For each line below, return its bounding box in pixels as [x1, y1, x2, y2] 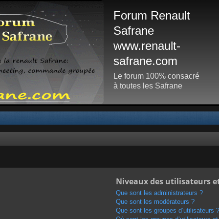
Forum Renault [113, 9, 190, 22]
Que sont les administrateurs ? [115, 189, 203, 197]
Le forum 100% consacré [113, 72, 199, 80]
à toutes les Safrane [113, 82, 182, 90]
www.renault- [113, 39, 180, 52]
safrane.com [113, 54, 177, 67]
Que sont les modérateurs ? [115, 197, 195, 205]
